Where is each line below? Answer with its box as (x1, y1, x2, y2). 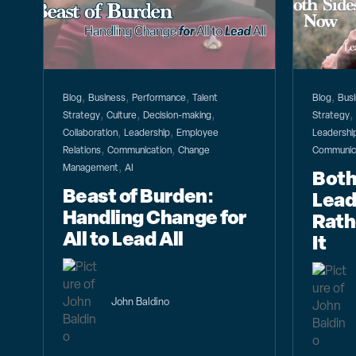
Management (62, 161, 118, 175)
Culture (106, 109, 137, 122)
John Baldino (110, 294, 169, 308)
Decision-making (142, 109, 211, 122)
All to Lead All (62, 225, 184, 252)
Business (87, 91, 126, 105)
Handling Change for (62, 203, 246, 230)
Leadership (123, 126, 170, 140)
